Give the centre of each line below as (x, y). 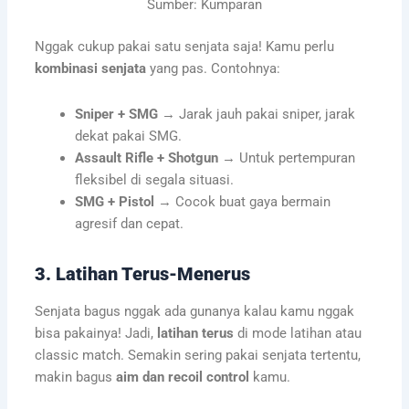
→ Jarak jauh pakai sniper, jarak (256, 114)
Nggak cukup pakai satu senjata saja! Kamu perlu (184, 47)
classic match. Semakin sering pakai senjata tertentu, (197, 355)
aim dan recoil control (182, 377)
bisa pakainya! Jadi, (95, 333)
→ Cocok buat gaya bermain (242, 201)
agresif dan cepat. (129, 223)
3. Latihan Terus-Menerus (142, 273)
